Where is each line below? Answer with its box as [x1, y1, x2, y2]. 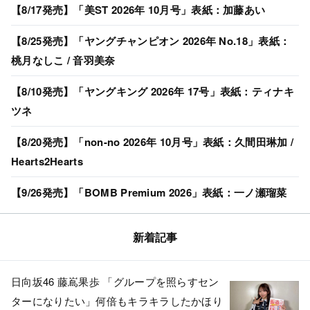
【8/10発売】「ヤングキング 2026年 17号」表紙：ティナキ [11, 83, 294, 99]
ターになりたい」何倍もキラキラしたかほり [11, 293, 223, 308]
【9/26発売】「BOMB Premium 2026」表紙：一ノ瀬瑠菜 [11, 184, 287, 200]
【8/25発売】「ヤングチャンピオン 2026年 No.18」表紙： [11, 33, 291, 48]
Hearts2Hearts [11, 153, 83, 169]
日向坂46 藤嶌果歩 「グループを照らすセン [11, 273, 219, 289]
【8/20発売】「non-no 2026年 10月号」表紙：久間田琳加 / [11, 134, 294, 149]
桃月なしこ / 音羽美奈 [11, 52, 116, 68]
